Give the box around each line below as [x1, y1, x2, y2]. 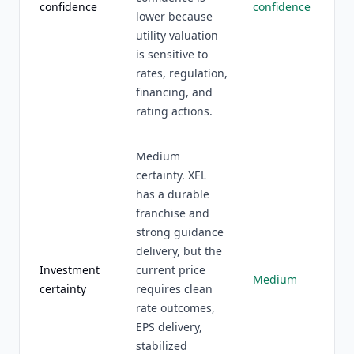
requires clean [136, 281, 213, 296]
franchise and [136, 205, 209, 220]
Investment [40, 262, 100, 277]
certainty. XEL [136, 168, 206, 183]
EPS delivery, [136, 319, 202, 334]
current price [136, 262, 205, 277]
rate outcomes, [136, 300, 215, 315]
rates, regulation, [136, 66, 228, 81]
